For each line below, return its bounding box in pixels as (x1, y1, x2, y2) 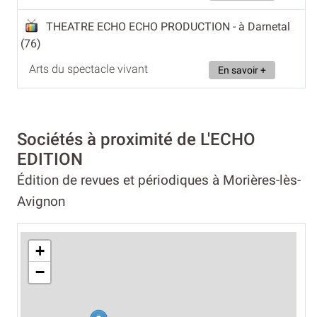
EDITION (17, 149, 83, 169)
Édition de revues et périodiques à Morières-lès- (17, 171, 301, 188)
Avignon (17, 192, 65, 209)
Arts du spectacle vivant (29, 62, 148, 76)
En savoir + (218, 64, 266, 76)
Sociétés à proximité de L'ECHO (17, 129, 255, 149)
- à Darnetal (233, 19, 290, 33)
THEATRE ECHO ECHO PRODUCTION (46, 19, 233, 33)
